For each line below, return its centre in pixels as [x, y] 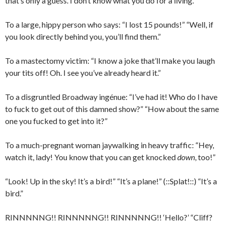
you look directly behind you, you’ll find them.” [83, 36]
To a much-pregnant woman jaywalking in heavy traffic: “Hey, [109, 145]
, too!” [205, 157]
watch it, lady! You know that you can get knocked [91, 157]
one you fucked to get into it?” [56, 121]
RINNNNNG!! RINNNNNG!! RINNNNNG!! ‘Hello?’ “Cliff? [109, 217]
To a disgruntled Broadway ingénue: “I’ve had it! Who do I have [111, 97]
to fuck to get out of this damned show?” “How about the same [112, 109]
